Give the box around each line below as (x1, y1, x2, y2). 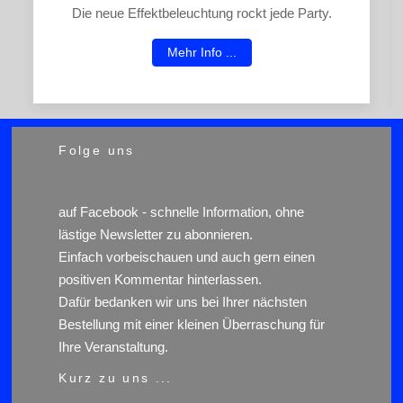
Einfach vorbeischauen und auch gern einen (58, 248, 316, 264)
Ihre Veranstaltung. (58, 338, 169, 354)
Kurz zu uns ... (58, 370, 173, 385)
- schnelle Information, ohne (139, 203, 305, 219)
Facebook (80, 203, 139, 219)
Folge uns (58, 142, 135, 157)
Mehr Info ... (166, 45, 237, 60)
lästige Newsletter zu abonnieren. (58, 226, 254, 242)
